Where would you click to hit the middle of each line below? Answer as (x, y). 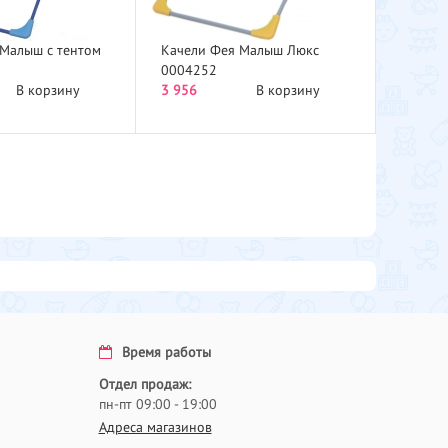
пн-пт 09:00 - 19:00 (157, 404)
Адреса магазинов (155, 427)
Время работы (166, 352)
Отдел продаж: (144, 384)
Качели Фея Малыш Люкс (239, 50)
